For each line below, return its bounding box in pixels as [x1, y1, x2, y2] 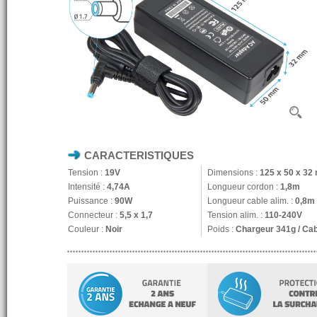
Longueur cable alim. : [207, 196, 295, 206]
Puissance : [68, 196, 115, 206]
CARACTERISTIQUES [81, 149, 194, 161]
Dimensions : [207, 168, 260, 178]
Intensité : [68, 182, 107, 192]
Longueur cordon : [207, 182, 280, 192]
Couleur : [68, 224, 105, 234]
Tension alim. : [207, 210, 265, 220]
